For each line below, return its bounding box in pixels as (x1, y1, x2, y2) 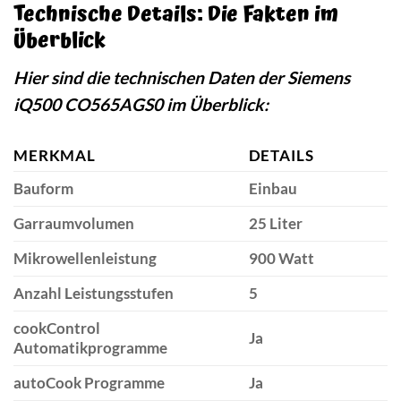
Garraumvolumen (13, 213, 134, 233)
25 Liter (248, 213, 303, 233)
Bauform (13, 178, 73, 198)
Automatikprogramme (13, 337, 167, 357)
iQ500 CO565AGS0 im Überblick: (13, 93, 269, 115)
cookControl (13, 318, 100, 337)
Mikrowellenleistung (13, 248, 157, 268)
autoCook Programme (13, 372, 165, 392)
